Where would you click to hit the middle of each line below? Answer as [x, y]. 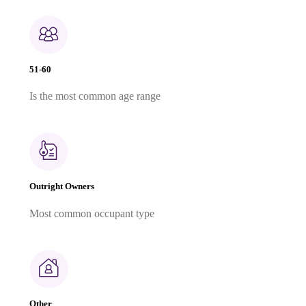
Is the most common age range [95, 96]
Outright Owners [62, 186]
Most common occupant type [92, 213]
